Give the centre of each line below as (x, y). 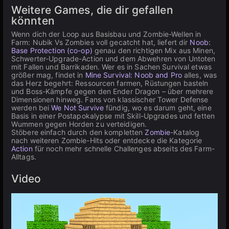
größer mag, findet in (48, 75)
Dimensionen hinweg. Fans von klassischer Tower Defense (110, 99)
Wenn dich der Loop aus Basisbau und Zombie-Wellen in (106, 34)
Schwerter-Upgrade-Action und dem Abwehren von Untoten (113, 59)
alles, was (199, 75)
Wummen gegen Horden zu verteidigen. (79, 124)
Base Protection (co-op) (52, 50)
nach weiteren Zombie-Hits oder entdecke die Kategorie (107, 140)
